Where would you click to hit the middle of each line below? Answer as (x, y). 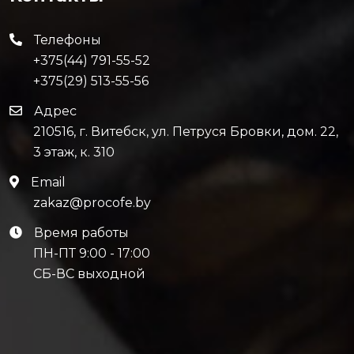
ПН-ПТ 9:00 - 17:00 (92, 253)
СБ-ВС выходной (89, 273)
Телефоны (68, 40)
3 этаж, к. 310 (74, 152)
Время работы (81, 232)
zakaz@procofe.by (92, 202)
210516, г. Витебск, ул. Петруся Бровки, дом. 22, (186, 131)
